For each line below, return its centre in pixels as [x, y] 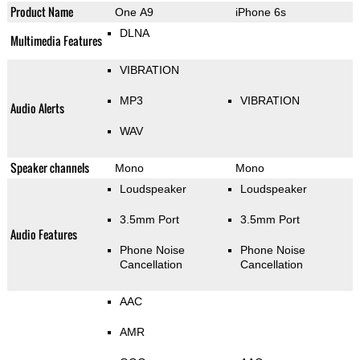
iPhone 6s [260, 12]
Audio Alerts [37, 108]
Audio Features [43, 234]
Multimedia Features [56, 40]
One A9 [134, 12]
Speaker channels [49, 167]
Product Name [41, 11]
